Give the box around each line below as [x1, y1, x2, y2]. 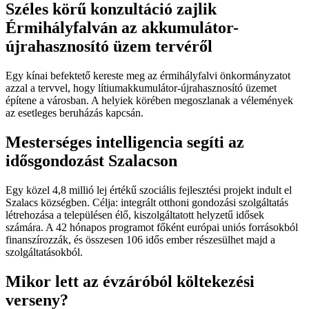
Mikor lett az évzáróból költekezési [6, 272, 255, 290]
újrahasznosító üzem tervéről [6, 37, 212, 56]
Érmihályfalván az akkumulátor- [6, 19, 239, 37]
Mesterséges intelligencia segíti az [6, 132, 244, 151]
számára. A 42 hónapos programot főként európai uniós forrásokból [6, 221, 298, 233]
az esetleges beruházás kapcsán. [6, 107, 143, 119]
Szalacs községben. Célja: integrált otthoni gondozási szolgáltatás [6, 196, 288, 208]
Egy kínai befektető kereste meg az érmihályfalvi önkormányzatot [6, 70, 290, 82]
